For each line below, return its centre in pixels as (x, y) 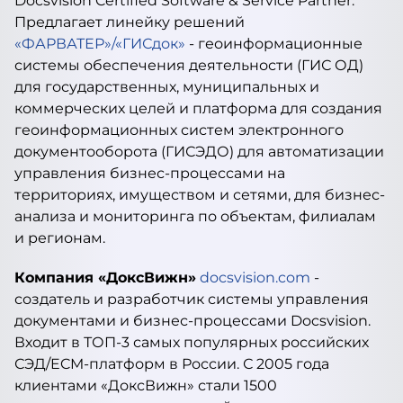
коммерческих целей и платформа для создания (198, 108)
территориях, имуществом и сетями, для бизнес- (200, 195)
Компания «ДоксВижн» (105, 278)
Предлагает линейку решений (130, 22)
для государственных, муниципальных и (167, 87)
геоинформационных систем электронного (179, 130)
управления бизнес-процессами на (150, 173)
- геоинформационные (274, 44)
